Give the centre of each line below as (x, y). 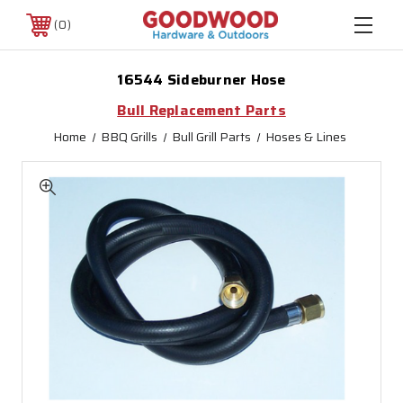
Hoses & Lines (306, 137)
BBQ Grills (129, 137)
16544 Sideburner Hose (201, 80)
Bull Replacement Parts (201, 110)
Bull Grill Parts (212, 137)
